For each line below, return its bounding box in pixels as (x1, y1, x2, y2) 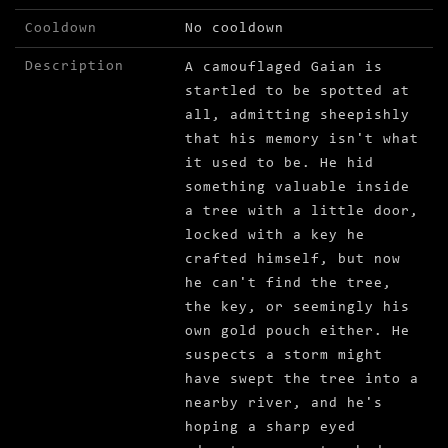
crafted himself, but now (185, 252, 401, 268)
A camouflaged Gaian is (185, 60, 383, 76)
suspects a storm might (185, 348, 383, 364)
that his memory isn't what (185, 132, 419, 148)
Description (25, 59, 124, 75)
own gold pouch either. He (185, 324, 410, 340)
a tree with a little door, (185, 204, 419, 220)
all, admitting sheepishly (185, 108, 410, 124)
